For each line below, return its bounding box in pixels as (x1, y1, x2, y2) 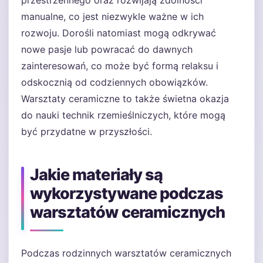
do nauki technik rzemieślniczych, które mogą (21, 109, 225, 121)
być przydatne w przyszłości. (21, 126, 152, 137)
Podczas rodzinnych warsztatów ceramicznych (21, 247, 231, 259)
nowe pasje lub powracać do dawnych (21, 43, 193, 55)
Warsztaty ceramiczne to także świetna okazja (21, 93, 229, 104)
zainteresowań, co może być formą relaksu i (21, 60, 218, 72)
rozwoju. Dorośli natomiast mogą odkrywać (21, 27, 216, 39)
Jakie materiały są (30, 165, 163, 184)
